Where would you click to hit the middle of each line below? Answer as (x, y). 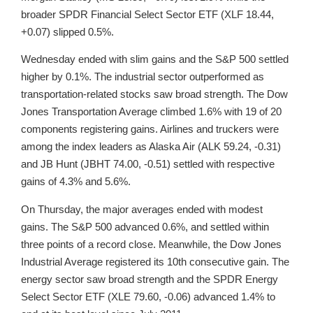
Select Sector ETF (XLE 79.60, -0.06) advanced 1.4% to (148, 296)
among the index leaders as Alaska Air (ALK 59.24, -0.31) (151, 147)
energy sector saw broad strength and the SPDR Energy (150, 279)
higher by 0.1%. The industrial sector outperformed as (143, 77)
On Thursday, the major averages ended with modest (142, 209)
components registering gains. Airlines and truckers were (150, 129)
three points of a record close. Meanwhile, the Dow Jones (151, 244)
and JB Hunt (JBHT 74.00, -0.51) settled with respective (148, 164)
